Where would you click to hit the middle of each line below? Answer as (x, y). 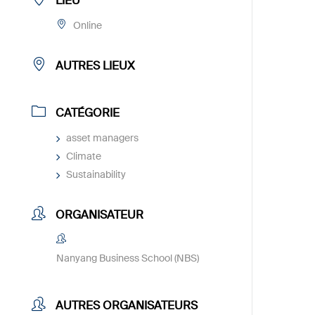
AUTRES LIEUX (96, 66)
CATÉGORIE (88, 113)
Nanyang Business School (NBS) (128, 258)
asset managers (103, 138)
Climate (84, 156)
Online (88, 25)
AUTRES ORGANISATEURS (127, 306)
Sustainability (96, 174)
